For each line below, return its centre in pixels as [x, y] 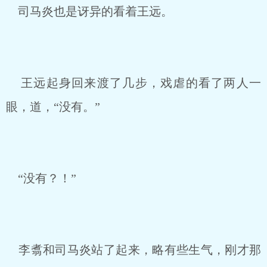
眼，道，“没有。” [53, 107]
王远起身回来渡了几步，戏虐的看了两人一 [133, 83]
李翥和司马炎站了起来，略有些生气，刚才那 [133, 250]
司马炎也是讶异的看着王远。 [89, 11]
